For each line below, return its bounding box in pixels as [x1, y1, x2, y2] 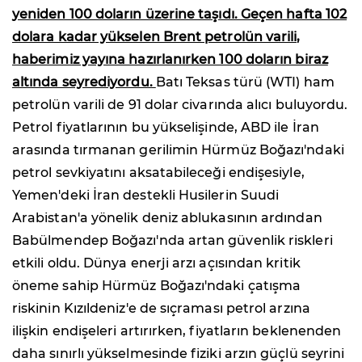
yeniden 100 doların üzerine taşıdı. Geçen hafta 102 [12, 6, 347, 22]
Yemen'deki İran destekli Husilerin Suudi [12, 187, 280, 203]
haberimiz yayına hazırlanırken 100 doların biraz [12, 51, 328, 67]
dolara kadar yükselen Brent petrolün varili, [12, 28, 301, 44]
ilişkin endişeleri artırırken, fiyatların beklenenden [12, 322, 342, 339]
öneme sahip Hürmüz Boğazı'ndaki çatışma [12, 277, 301, 293]
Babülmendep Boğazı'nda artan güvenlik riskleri [12, 232, 333, 248]
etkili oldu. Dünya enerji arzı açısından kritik [12, 255, 301, 271]
